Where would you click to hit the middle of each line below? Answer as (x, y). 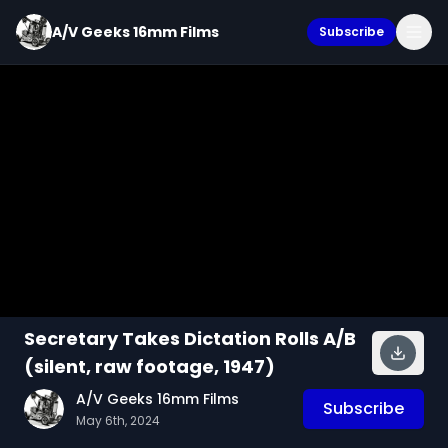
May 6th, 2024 (118, 420)
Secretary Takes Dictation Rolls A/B (190, 338)
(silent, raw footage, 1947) (149, 366)
